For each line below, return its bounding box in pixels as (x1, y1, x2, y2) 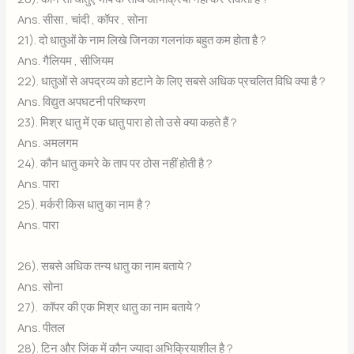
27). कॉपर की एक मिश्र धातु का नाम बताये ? (17, 299, 201, 315)
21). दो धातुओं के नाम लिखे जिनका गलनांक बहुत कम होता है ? (17, 32, 267, 48)
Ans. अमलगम (17, 134, 79, 151)
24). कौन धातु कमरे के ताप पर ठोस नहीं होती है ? (17, 155, 213, 171)
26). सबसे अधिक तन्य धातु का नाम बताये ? (17, 258, 193, 274)
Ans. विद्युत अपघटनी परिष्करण (17, 93, 146, 110)
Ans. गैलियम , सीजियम (17, 52, 115, 69)
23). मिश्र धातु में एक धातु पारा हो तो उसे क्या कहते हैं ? (17, 114, 238, 130)
